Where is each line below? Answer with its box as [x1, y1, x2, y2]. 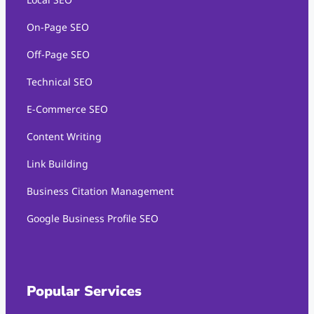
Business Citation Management [27, 184, 174, 198]
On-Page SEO [27, 20, 89, 34]
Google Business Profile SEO [27, 211, 158, 225]
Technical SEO [27, 74, 93, 88]
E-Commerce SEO [27, 102, 108, 116]
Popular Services [27, 281, 142, 301]
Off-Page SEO [27, 47, 90, 61]
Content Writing [27, 129, 102, 143]
